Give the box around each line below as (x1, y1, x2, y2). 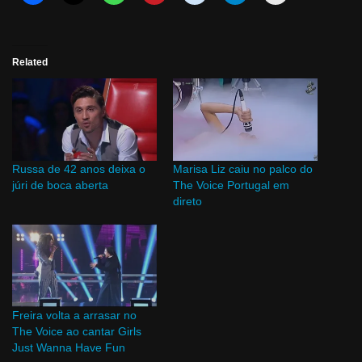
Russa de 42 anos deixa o (12, 162, 145, 176)
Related (12, 57, 48, 69)
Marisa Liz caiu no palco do (173, 162, 313, 176)
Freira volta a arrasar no (12, 308, 137, 322)
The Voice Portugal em (173, 179, 289, 192)
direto (173, 195, 202, 208)
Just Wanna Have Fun (12, 340, 125, 354)
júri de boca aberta (12, 179, 108, 192)
